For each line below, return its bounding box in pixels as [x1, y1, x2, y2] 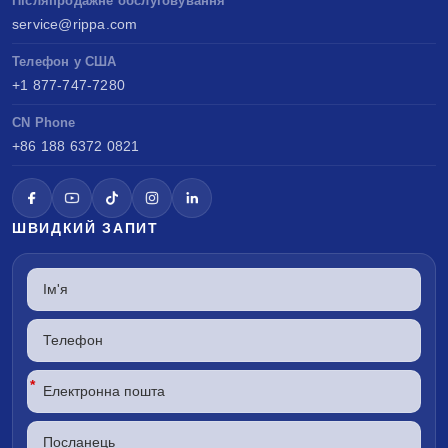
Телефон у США [12, 54, 117, 70]
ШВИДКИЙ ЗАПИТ [12, 220, 159, 237]
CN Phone [12, 115, 76, 131]
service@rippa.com [12, 16, 138, 33]
